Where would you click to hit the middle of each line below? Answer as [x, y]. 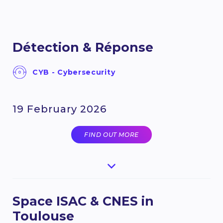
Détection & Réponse [83, 48]
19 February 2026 [59, 109]
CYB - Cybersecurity [74, 72]
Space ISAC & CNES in [83, 201]
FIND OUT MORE [111, 135]
